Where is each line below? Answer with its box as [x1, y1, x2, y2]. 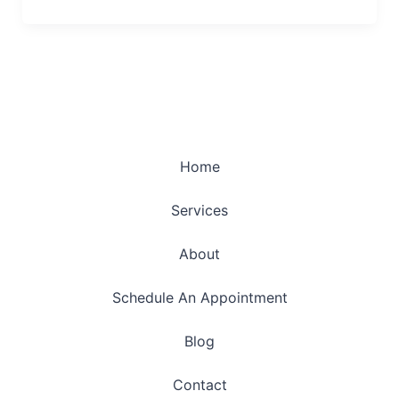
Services [171, 201, 228, 220]
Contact [172, 376, 227, 395]
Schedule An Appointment [111, 289, 288, 307]
